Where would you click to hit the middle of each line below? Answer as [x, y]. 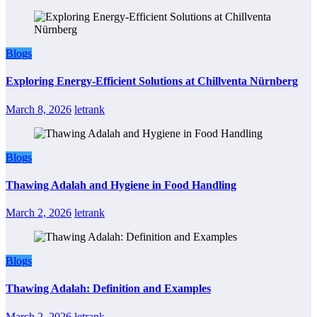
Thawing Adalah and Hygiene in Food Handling [121, 185]
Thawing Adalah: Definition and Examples [108, 289]
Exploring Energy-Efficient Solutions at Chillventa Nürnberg [152, 81]
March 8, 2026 [39, 109]
